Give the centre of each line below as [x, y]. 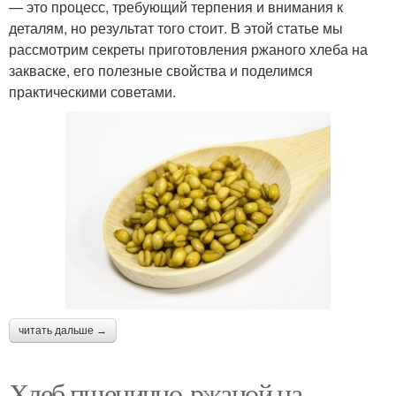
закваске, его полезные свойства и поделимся [161, 70]
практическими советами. [92, 91]
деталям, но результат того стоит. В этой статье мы [176, 27]
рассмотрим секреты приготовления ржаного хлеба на [188, 49]
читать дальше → [63, 331]
